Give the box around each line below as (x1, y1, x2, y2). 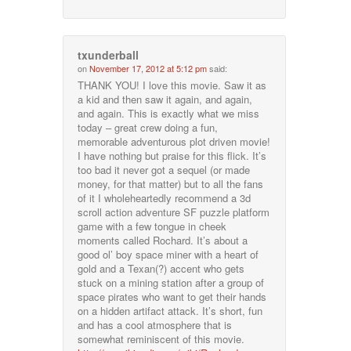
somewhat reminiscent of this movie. (78, 331, 245, 346)
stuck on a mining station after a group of (78, 274, 265, 290)
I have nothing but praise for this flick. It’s (78, 147, 267, 163)
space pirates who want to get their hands (78, 288, 267, 304)
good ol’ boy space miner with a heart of (78, 246, 259, 262)
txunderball (78, 46, 139, 63)
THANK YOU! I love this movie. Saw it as (78, 77, 267, 92)
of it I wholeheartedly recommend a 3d (78, 190, 251, 205)
